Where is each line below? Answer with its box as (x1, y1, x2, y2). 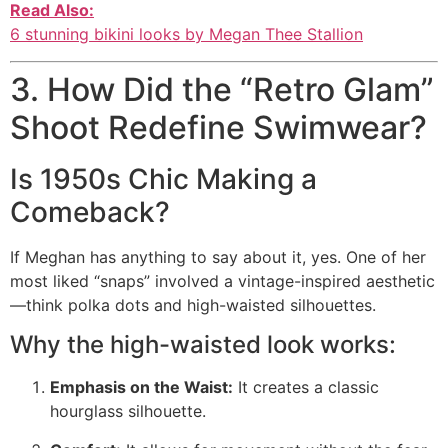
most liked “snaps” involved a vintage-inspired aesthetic (10, 270, 435, 291)
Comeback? (10, 194, 170, 229)
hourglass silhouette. (50, 401, 206, 422)
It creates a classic (233, 377, 379, 398)
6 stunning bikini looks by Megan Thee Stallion (10, 24, 363, 45)
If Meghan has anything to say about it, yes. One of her (10, 246, 426, 267)
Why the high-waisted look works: (10, 330, 396, 360)
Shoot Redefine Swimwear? (10, 107, 427, 147)
